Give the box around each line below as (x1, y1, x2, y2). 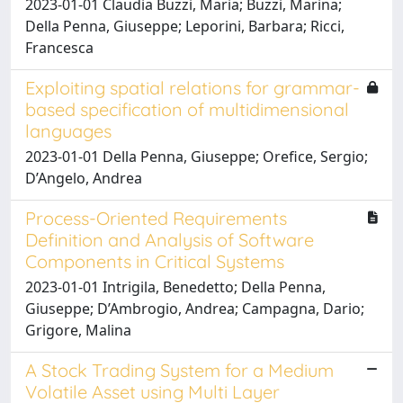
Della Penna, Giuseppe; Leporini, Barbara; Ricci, (25, 15, 345, 36)
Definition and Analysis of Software (25, 228, 314, 251)
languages (25, 119, 112, 142)
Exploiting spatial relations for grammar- (25, 76, 360, 99)
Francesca (25, 37, 94, 58)
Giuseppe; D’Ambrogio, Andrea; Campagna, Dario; (25, 298, 364, 318)
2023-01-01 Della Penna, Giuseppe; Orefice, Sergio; (25, 146, 368, 166)
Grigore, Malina (25, 319, 131, 340)
